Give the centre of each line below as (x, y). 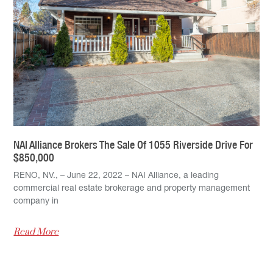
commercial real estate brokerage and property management (132, 189)
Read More (36, 232)
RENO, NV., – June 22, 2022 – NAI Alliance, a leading (116, 176)
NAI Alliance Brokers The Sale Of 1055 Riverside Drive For (133, 145)
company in (36, 202)
